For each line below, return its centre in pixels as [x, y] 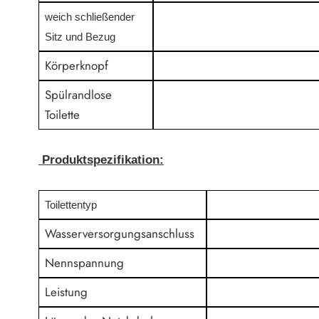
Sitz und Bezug [80, 37]
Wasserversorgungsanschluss [120, 234]
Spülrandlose [79, 95]
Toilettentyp [71, 205]
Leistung [67, 292]
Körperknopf [77, 66]
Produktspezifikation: [103, 159]
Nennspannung [85, 263]
